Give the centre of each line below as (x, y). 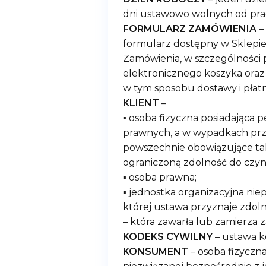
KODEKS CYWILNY (168, 237)
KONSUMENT (156, 251)
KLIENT (141, 103)
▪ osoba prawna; (160, 177)
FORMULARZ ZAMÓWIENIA (190, 29)
